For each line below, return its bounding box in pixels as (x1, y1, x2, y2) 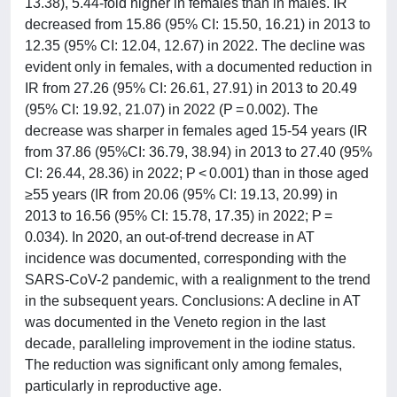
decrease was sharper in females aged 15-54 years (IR (25, 122, 368, 138)
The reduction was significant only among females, (25, 356, 342, 372)
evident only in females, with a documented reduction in (25, 58, 372, 74)
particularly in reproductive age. (25, 378, 222, 393)
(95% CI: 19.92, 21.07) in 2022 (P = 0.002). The (25, 101, 318, 117)
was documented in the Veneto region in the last (25, 314, 325, 330)
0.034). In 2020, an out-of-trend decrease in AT (25, 229, 315, 245)
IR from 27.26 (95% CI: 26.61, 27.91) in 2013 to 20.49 (25, 80, 357, 96)
